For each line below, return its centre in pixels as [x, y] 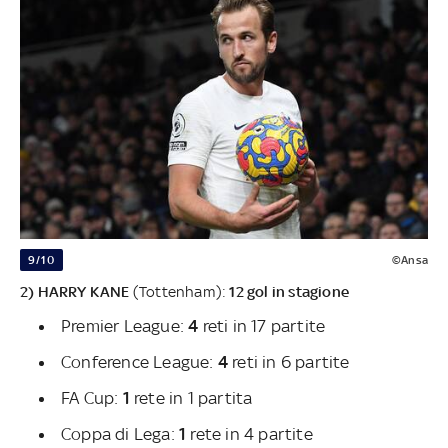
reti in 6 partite [289, 362]
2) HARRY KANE [75, 292]
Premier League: [125, 326]
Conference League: [139, 362]
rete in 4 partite [251, 434]
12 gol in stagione [288, 292]
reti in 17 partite [262, 326]
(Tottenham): [178, 292]
